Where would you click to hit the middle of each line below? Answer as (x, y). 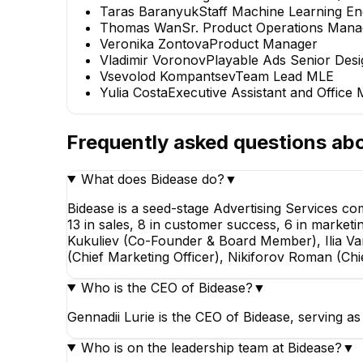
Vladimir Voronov (153, 60)
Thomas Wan (141, 27)
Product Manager (263, 43)
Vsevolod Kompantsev (167, 76)
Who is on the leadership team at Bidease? (211, 347)
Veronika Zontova (154, 43)
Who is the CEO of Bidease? (167, 287)
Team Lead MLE (284, 76)
